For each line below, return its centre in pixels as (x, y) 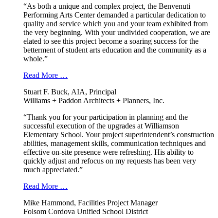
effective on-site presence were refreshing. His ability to (109, 152)
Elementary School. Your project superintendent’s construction (119, 135)
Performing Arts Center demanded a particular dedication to (115, 15)
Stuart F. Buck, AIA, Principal (70, 92)
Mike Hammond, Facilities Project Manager (91, 203)
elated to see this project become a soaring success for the (111, 41)
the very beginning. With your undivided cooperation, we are (117, 33)
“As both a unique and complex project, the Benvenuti (107, 6)
